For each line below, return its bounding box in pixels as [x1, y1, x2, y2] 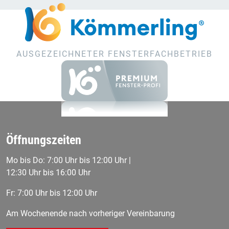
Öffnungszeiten [6, 133, 81, 148]
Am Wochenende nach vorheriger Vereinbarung [6, 209, 175, 219]
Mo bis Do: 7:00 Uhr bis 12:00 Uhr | [6, 155, 131, 166]
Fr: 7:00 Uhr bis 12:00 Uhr [6, 188, 97, 198]
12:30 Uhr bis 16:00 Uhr [6, 168, 90, 178]
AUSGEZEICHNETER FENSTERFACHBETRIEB [16, 49, 213, 59]
